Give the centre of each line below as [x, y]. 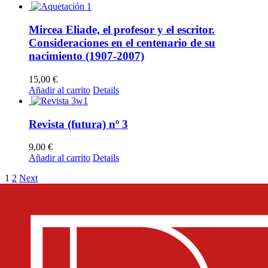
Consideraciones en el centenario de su [122, 43]
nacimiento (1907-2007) [86, 56]
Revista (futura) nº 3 [78, 124]
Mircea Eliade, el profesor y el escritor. [122, 30]
